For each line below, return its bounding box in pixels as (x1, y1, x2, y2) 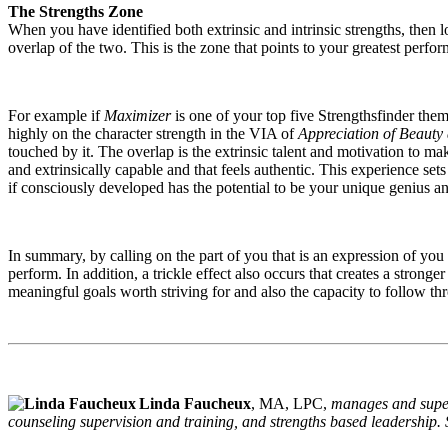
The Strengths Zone (8, 2, 143, 20)
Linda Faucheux (139, 394, 251, 412)
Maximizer (104, 106, 171, 124)
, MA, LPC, (251, 394, 327, 412)
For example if (8, 106, 104, 124)
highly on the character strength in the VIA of (8, 124, 298, 142)
